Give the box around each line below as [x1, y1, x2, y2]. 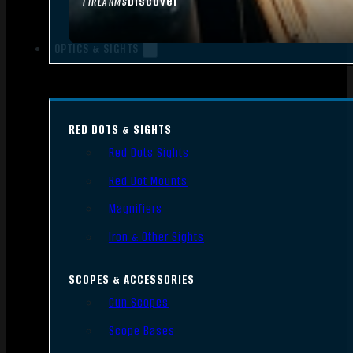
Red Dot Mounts [108, 172, 188, 189]
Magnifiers [108, 200, 162, 217]
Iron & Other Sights [108, 229, 204, 246]
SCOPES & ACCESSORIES [69, 270, 195, 288]
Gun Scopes [108, 294, 169, 311]
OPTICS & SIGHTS [54, 39, 139, 57]
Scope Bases [108, 321, 175, 339]
